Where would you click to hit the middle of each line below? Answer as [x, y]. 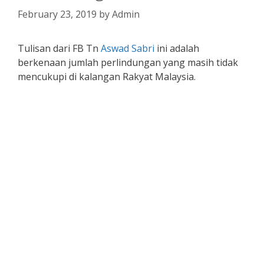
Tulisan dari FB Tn [59, 49]
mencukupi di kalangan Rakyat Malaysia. [107, 77]
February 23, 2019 [57, 14]
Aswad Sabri [128, 49]
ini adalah [177, 49]
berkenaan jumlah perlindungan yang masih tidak [128, 63]
